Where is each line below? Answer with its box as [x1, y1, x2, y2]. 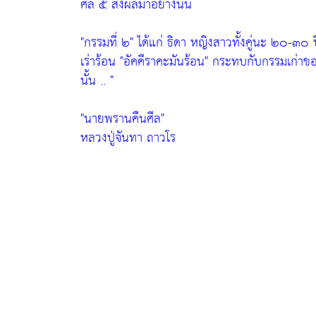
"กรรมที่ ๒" [80, 31, 133, 54]
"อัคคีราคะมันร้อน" [120, 50, 208, 73]
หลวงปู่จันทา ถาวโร [80, 126, 176, 150]
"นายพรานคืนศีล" [80, 107, 164, 130]
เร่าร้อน [80, 50, 120, 73]
